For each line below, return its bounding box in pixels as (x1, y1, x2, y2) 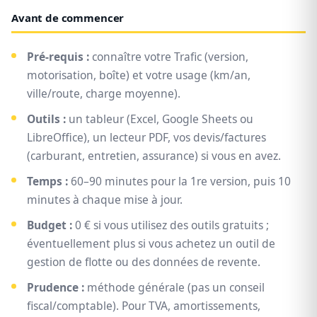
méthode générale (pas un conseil (84, 279, 265, 296)
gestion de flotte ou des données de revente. (27, 254, 260, 270)
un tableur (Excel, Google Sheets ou (66, 111, 253, 127)
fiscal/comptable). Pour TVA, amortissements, (27, 298, 260, 314)
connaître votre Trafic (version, (89, 49, 248, 65)
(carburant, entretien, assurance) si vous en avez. (27, 148, 281, 164)
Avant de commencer (11, 11, 125, 25)
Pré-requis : (27, 49, 89, 65)
